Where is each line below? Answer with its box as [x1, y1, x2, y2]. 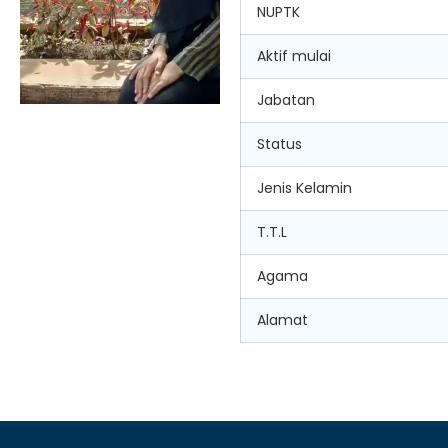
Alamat [257, 310, 308, 330]
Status [257, 134, 302, 154]
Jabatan [257, 90, 315, 110]
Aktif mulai [257, 46, 331, 66]
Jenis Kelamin [257, 178, 352, 198]
